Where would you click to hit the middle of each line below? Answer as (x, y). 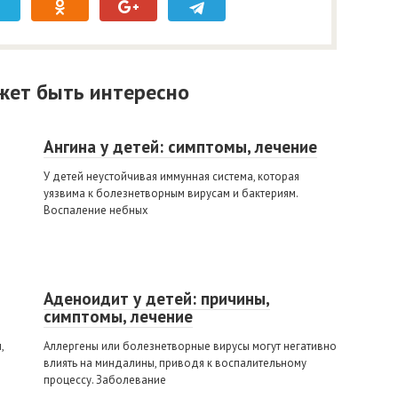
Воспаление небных (96, 210)
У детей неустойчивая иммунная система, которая (171, 176)
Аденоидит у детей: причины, (157, 298)
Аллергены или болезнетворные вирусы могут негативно (190, 346)
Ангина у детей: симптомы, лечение (180, 147)
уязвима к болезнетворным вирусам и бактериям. (171, 193)
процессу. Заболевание (105, 380)
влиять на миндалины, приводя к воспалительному (175, 363)
